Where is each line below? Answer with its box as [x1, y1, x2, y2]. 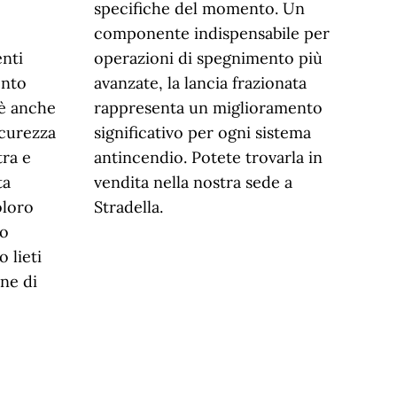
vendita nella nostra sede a [94, 172, 292, 192]
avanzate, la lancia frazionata [94, 73, 307, 93]
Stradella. [94, 197, 163, 217]
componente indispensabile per [94, 23, 330, 43]
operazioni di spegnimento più [94, 48, 323, 68]
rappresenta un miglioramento [94, 97, 323, 118]
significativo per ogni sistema [94, 122, 311, 143]
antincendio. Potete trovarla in [94, 147, 323, 167]
